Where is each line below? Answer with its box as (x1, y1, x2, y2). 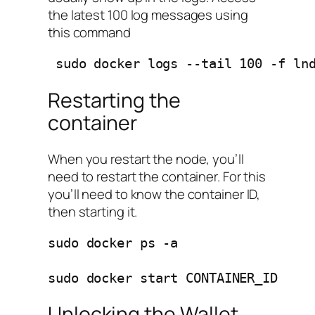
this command (48, 23, 131, 42)
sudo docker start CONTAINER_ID (48, 270, 278, 285)
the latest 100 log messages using (48, 6, 248, 25)
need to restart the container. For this (48, 167, 266, 186)
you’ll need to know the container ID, (48, 185, 261, 204)
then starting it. (48, 202, 138, 221)
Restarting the (48, 86, 181, 114)
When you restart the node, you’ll (48, 150, 244, 169)
